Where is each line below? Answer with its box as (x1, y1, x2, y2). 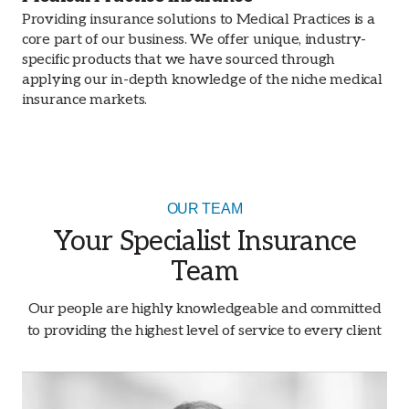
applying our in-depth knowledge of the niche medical (22, 70, 383, 89)
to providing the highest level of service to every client (26, 321, 383, 340)
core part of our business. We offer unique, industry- (22, 30, 367, 48)
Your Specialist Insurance (52, 225, 357, 258)
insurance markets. (22, 90, 147, 109)
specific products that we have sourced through (22, 50, 336, 68)
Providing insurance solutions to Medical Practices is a (22, 10, 375, 28)
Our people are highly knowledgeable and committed (27, 299, 382, 318)
